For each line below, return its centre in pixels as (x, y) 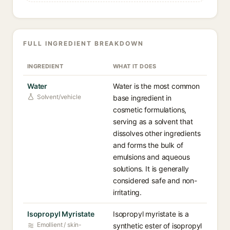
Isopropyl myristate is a (151, 214)
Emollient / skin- (60, 225)
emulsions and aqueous (151, 157)
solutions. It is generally (151, 169)
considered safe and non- (155, 180)
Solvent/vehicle (59, 97)
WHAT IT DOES (135, 66)
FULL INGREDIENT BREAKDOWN (83, 43)
